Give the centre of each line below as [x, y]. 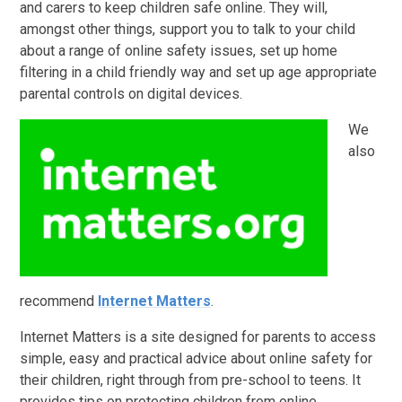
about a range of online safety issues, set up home [179, 50]
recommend [59, 301]
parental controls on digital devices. [131, 93]
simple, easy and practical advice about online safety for [197, 358]
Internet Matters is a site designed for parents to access [198, 336]
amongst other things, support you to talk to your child [188, 29]
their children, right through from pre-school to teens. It [191, 380]
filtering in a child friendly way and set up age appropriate [199, 72]
